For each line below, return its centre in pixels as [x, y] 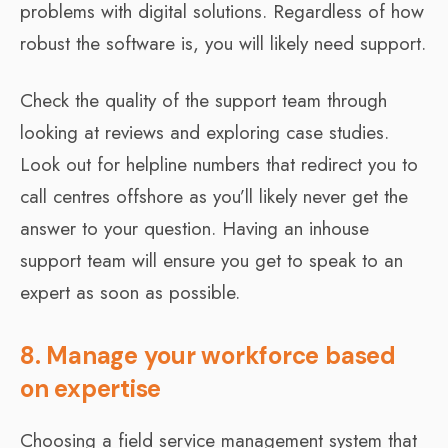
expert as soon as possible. [130, 292]
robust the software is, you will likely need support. [223, 43]
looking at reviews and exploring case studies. [204, 132]
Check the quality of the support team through [203, 100]
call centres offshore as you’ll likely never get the [214, 196]
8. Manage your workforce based [208, 355]
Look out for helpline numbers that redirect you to [219, 164]
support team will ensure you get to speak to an [211, 260]
